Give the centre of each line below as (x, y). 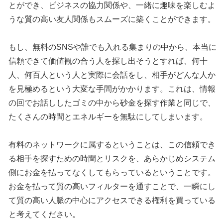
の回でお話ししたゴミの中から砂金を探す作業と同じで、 (112, 103)
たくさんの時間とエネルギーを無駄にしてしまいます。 (108, 117)
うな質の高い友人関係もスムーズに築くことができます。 (112, 19)
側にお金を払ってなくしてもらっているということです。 (112, 173)
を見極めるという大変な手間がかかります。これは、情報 (112, 89)
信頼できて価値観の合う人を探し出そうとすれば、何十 (108, 61)
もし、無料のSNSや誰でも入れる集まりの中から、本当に (113, 47)
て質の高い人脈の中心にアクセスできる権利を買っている (112, 201)
